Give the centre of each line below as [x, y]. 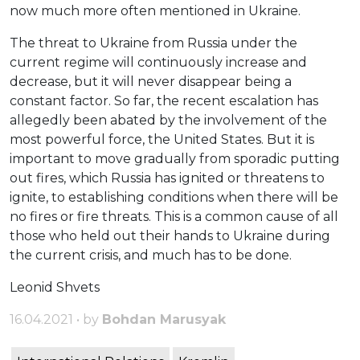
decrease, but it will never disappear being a [151, 82]
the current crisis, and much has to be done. [151, 256]
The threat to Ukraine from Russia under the [153, 43]
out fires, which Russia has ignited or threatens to [167, 178]
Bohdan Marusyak [164, 320]
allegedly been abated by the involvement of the [168, 121]
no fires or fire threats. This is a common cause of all [174, 217]
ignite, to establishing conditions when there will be [174, 198]
